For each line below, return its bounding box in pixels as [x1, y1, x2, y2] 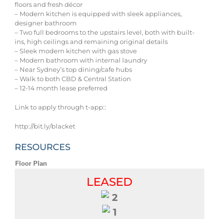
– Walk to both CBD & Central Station [15, 75, 131, 83]
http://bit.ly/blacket [15, 122, 75, 130]
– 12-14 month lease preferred [15, 84, 108, 92]
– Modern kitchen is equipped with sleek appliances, [15, 10, 182, 18]
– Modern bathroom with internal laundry [15, 56, 147, 64]
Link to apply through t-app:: [15, 103, 106, 111]
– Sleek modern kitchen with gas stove [15, 47, 137, 55]
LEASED [87, 175, 132, 189]
